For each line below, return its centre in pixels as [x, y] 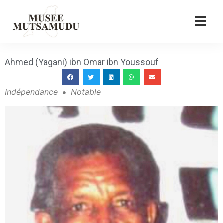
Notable [86, 92]
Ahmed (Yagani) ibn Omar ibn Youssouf [82, 62]
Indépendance [31, 92]
